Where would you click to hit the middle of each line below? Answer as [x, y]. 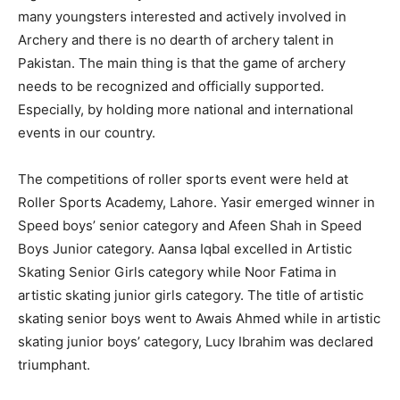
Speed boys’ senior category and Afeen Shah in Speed [190, 226]
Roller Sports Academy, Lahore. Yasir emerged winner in [196, 203]
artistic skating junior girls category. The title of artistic [191, 296]
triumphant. [54, 365]
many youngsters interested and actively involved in [182, 17]
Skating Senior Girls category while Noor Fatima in [177, 272]
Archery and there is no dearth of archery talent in [176, 40]
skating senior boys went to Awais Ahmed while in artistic [199, 319]
